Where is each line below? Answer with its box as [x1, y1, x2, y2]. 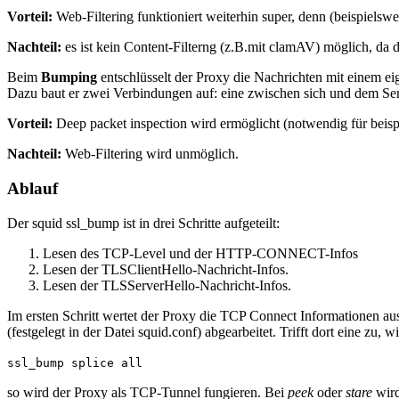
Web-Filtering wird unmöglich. [65, 146, 239, 162]
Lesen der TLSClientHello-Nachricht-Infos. [43, 261, 289, 277]
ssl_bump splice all [7, 355, 142, 370]
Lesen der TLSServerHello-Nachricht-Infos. [43, 277, 291, 293]
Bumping [41, 69, 101, 85]
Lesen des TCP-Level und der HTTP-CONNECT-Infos [43, 245, 358, 261]
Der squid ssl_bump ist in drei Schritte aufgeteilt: [7, 215, 280, 231]
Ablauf [7, 178, 58, 198]
